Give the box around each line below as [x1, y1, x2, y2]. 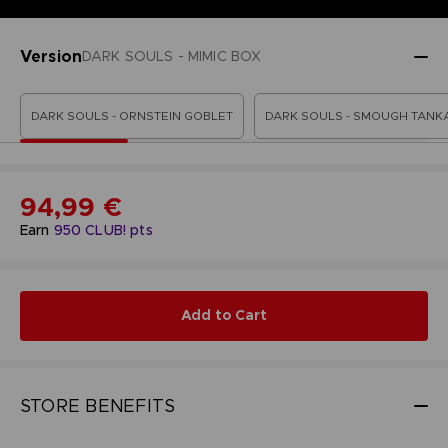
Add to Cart [181, 306, 267, 325]
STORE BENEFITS [19, 394, 176, 417]
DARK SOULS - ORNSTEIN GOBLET [30, 107, 233, 123]
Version [19, 45, 83, 67]
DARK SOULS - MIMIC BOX [82, 47, 262, 66]
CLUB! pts [81, 220, 153, 239]
